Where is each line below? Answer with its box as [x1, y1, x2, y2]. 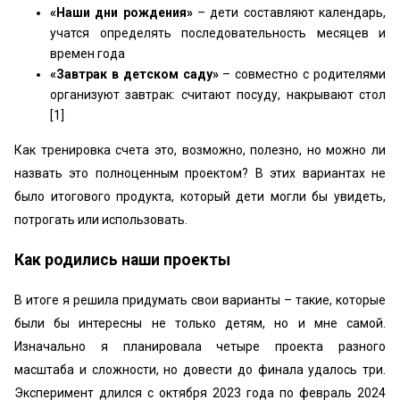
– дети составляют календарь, [192, 5, 387, 20]
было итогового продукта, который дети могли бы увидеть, [14, 189, 386, 204]
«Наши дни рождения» [50, 5, 193, 20]
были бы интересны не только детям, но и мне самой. [14, 316, 386, 330]
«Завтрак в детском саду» [50, 67, 219, 81]
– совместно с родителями [218, 67, 387, 81]
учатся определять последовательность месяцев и [50, 26, 386, 40]
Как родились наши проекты [14, 250, 230, 269]
